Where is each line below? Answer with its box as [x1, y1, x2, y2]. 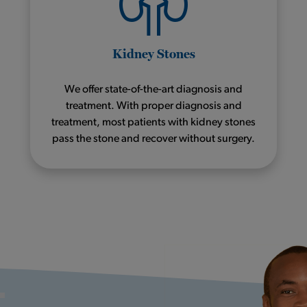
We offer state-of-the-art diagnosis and [64, 84, 243, 95]
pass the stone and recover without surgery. [52, 133, 255, 145]
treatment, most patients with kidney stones [51, 116, 256, 128]
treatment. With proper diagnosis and [65, 100, 242, 112]
